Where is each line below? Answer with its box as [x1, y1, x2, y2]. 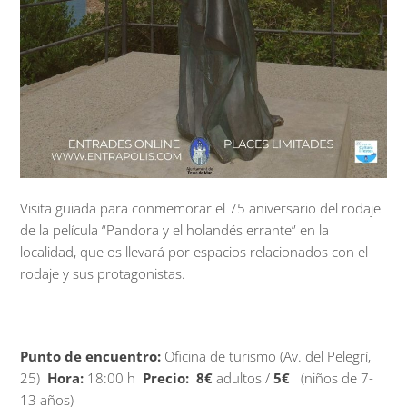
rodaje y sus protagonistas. [19, 264, 185, 283]
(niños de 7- [289, 370, 373, 388]
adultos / [212, 370, 273, 388]
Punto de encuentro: [19, 348, 161, 366]
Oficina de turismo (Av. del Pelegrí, [160, 348, 371, 366]
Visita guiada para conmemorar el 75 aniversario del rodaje [19, 199, 381, 217]
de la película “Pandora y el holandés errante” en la [19, 221, 329, 239]
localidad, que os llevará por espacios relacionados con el [19, 243, 368, 261]
